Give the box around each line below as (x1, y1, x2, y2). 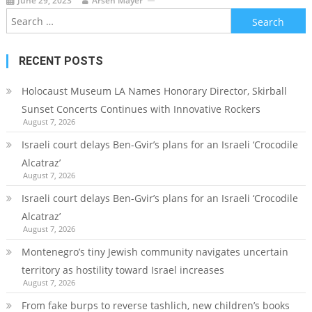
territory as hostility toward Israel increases (21, 263, 224, 277)
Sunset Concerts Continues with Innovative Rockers (21, 102, 260, 116)
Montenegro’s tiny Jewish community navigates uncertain (21, 245, 288, 259)
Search (230, 10, 263, 24)
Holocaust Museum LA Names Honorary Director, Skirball (21, 84, 287, 98)
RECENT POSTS (18, 54, 103, 68)
